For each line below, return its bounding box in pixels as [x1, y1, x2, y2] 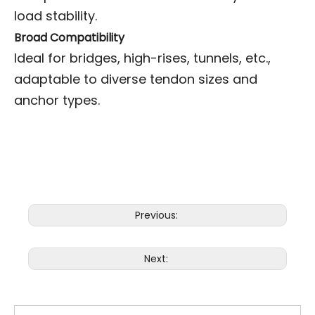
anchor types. [14, 91, 100, 109]
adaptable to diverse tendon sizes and [14, 70, 257, 88]
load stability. [14, 6, 97, 25]
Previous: [134, 207, 181, 222]
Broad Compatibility [14, 29, 124, 46]
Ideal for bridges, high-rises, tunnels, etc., [14, 49, 271, 67]
